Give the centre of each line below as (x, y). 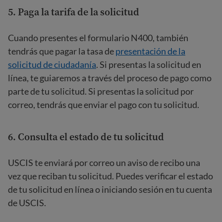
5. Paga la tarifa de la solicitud (74, 12)
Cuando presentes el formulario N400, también (98, 38)
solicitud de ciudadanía (52, 64)
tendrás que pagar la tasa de (62, 51)
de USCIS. (27, 203)
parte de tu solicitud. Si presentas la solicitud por (101, 91)
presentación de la (150, 51)
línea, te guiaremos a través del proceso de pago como (110, 78)
